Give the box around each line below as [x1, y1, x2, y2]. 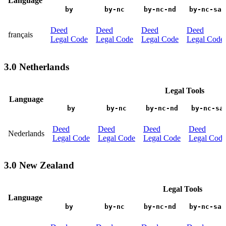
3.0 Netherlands [4, 62, 69, 73]
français [8, 30, 33, 39]
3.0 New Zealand [4, 160, 74, 171]
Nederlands [8, 129, 44, 138]
